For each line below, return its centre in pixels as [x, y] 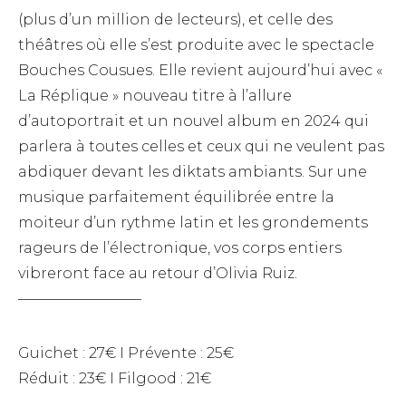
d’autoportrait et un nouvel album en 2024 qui [193, 121]
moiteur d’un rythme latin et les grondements [193, 223]
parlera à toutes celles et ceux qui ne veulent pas [201, 147]
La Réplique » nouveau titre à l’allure [155, 96]
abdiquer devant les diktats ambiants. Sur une [193, 172]
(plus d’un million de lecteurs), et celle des [175, 20]
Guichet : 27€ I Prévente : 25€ [126, 353]
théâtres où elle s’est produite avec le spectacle [196, 45]
